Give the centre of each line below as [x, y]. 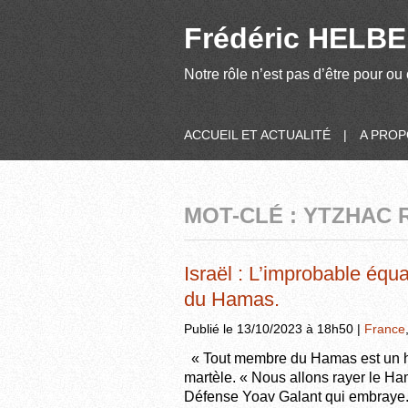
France [385, 328]
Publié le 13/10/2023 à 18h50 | [274, 328]
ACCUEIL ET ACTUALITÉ [257, 135]
